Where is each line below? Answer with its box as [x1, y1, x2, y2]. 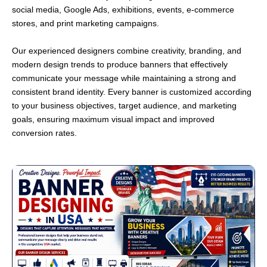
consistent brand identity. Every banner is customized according [12, 86, 252, 97]
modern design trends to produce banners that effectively [12, 59, 228, 69]
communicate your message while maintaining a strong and [12, 73, 236, 83]
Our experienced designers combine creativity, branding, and [12, 45, 241, 55]
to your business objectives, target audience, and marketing [12, 100, 237, 110]
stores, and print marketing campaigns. [12, 18, 159, 29]
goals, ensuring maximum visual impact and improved [12, 114, 215, 124]
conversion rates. [12, 128, 77, 138]
